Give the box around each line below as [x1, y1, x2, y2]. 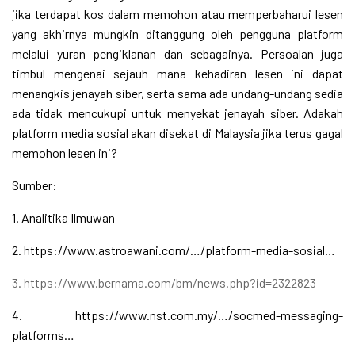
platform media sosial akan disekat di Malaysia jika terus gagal [12, 125, 343, 141]
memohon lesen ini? [12, 145, 117, 161]
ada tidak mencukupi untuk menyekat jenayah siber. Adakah [12, 105, 343, 121]
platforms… [12, 327, 74, 343]
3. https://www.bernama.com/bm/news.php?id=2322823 [12, 275, 316, 291]
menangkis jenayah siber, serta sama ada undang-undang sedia [12, 86, 343, 101]
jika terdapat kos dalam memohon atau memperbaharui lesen [12, 6, 343, 22]
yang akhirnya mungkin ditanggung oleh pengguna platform [12, 26, 343, 42]
